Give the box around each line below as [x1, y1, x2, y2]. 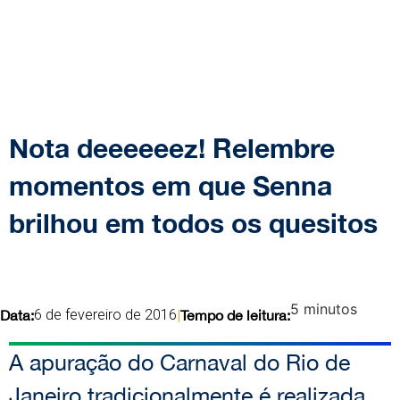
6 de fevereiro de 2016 [34, 306, 177, 324]
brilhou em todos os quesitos [9, 207, 378, 240]
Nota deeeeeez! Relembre [9, 132, 335, 165]
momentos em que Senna [9, 170, 332, 203]
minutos [304, 300, 357, 319]
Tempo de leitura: [180, 307, 290, 324]
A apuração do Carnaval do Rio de [9, 349, 350, 376]
